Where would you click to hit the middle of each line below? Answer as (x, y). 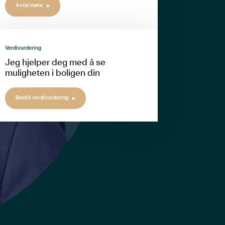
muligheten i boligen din (52, 74)
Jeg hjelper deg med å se (55, 63)
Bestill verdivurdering (42, 97)
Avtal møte (29, 5)
